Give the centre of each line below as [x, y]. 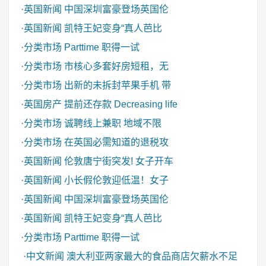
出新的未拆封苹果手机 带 [118, 85]
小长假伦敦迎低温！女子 [116, 180]
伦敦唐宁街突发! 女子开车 [119, 161]
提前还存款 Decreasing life [121, 104]
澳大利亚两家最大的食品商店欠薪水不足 [152, 256]
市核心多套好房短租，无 [116, 66]
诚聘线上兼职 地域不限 [113, 123]
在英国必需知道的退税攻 [116, 142]
